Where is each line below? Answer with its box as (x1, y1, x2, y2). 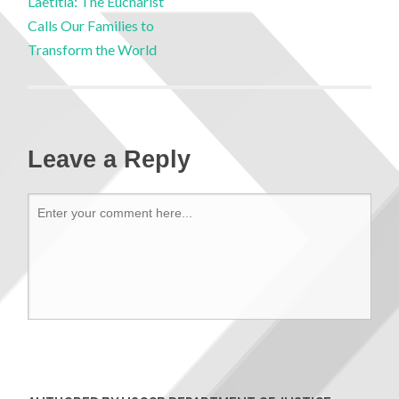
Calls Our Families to (28, 17, 155, 34)
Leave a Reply (28, 146, 191, 174)
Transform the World (28, 41, 158, 58)
